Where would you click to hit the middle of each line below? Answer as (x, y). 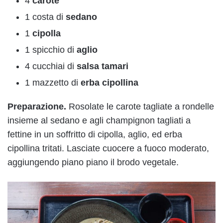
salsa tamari (101, 66)
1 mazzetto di (53, 83)
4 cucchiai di (50, 66)
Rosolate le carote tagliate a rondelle (141, 107)
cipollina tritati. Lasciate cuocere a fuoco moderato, (108, 149)
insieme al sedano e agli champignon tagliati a (99, 121)
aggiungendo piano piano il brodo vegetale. (93, 163)
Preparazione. (38, 107)
